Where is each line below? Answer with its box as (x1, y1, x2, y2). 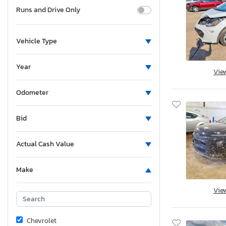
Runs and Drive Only (16, 5, 80, 16)
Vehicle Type (16, 36, 57, 47)
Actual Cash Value (16, 139, 74, 150)
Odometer (16, 87, 48, 98)
